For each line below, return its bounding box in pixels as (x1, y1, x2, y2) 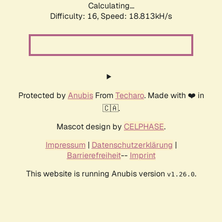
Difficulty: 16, (50, 11, 101, 22)
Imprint (129, 150, 156, 161)
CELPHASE (124, 121, 164, 132)
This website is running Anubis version (26, 168, 167, 179)
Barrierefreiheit (66, 150, 121, 161)
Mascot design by (56, 121, 124, 132)
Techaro (115, 90, 144, 101)
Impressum (45, 140, 86, 151)
